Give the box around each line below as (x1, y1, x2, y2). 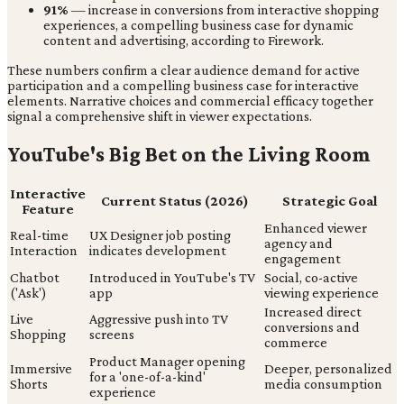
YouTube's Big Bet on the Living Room (7, 141, 371, 166)
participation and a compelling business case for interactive (7, 77, 359, 93)
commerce (264, 335, 327, 351)
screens (89, 326, 134, 343)
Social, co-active (264, 270, 358, 286)
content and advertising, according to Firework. (43, 32, 324, 48)
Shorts (10, 376, 48, 392)
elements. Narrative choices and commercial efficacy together (7, 92, 373, 108)
